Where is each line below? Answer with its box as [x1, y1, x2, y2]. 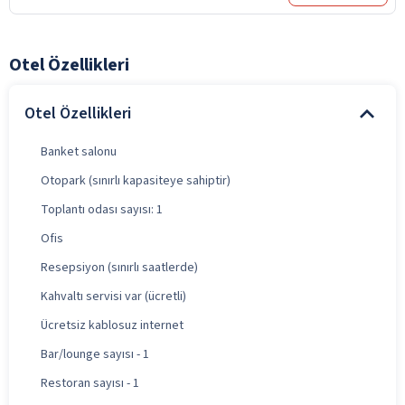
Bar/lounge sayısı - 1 [41, 344, 149, 363]
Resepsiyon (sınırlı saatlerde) [41, 258, 198, 277]
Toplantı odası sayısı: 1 [41, 200, 163, 219]
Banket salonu [41, 142, 117, 161]
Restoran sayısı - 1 [41, 373, 139, 392]
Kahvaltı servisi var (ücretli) [41, 287, 186, 306]
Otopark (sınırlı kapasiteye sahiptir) [41, 171, 231, 190]
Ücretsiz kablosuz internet [41, 316, 184, 334]
